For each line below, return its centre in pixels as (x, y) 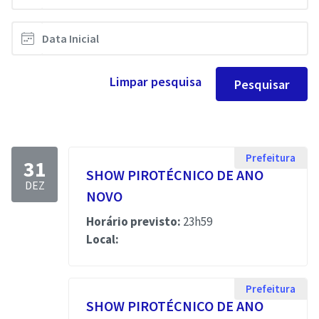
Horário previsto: (134, 221)
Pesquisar (262, 84)
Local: (103, 239)
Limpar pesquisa (155, 82)
